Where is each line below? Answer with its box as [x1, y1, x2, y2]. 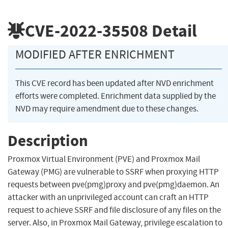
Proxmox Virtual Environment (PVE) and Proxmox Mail [8, 154, 200, 165]
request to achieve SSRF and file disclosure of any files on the [8, 205, 221, 216]
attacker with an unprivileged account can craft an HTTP [8, 192, 209, 203]
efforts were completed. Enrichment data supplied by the [15, 91, 216, 102]
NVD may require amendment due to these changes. [15, 103, 198, 115]
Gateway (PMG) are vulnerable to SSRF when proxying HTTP [8, 166, 219, 178]
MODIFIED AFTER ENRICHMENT [15, 47, 175, 63]
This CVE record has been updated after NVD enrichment [15, 78, 214, 89]
